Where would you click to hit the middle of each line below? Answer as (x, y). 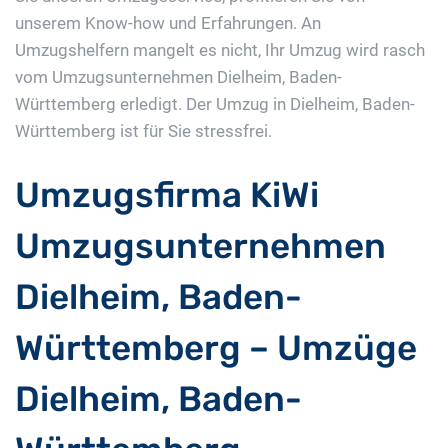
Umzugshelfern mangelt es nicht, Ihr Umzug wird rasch (220, 50)
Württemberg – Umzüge (216, 348)
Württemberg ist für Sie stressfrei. (143, 131)
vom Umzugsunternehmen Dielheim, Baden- (178, 77)
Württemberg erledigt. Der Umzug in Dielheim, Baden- (215, 104)
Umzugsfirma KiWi (167, 195)
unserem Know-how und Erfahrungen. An (168, 23)
